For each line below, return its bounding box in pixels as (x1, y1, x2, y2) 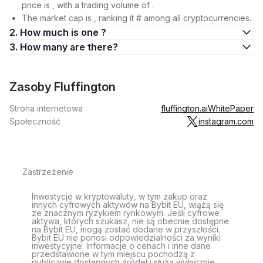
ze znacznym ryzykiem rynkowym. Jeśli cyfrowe (32, 208, 220, 218)
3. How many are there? (70, 41, 118, 53)
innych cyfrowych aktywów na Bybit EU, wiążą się (32, 200, 224, 210)
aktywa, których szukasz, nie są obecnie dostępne (32, 216, 229, 226)
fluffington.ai (161, 103, 208, 113)
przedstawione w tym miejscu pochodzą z (32, 249, 195, 259)
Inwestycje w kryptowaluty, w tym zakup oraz (32, 191, 207, 201)
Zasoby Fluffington (9, 80, 116, 94)
